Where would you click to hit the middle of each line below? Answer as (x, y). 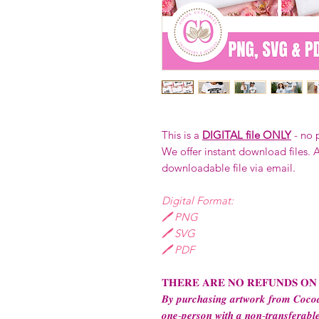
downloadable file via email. (230, 168)
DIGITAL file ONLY (247, 135)
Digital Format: (198, 201)
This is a (182, 135)
